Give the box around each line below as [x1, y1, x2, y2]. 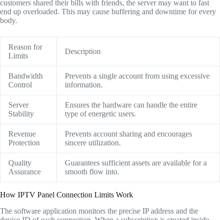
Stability [8, 109, 34, 118]
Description [65, 47, 101, 55]
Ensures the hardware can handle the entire [65, 100, 197, 109]
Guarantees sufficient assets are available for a [65, 158, 207, 167]
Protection [8, 138, 40, 147]
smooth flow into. [65, 167, 119, 176]
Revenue [8, 129, 36, 138]
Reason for [8, 42, 42, 51]
